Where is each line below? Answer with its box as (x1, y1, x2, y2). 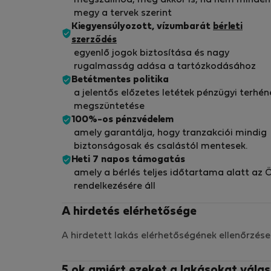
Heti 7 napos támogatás (71, 155, 185, 165)
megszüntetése (74, 102, 145, 111)
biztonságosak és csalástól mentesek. (74, 142, 247, 151)
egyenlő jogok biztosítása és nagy (74, 49, 229, 58)
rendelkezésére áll (74, 182, 155, 191)
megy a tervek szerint (74, 9, 172, 18)
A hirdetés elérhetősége (62, 206, 197, 218)
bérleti (213, 22, 243, 31)
